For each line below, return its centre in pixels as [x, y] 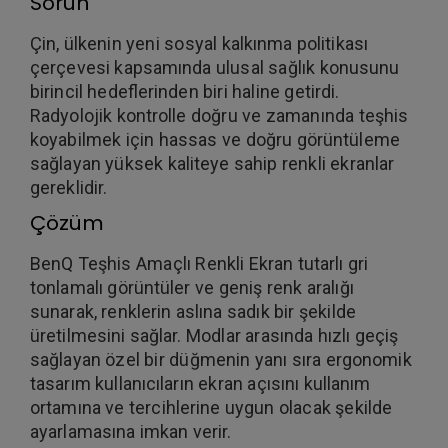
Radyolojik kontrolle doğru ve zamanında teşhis [219, 115]
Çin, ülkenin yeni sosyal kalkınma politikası [199, 43]
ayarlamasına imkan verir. [131, 431]
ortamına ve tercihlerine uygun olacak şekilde [211, 407]
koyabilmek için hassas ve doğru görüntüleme [215, 139]
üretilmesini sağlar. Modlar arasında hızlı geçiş [214, 335]
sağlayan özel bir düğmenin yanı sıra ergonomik [221, 359]
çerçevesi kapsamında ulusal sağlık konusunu [215, 67]
